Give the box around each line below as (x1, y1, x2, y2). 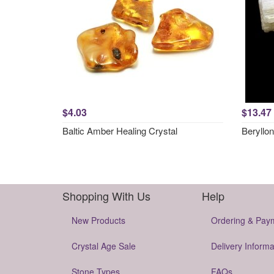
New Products (72, 214, 125, 226)
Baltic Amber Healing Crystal (62, 124, 177, 137)
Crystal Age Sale (72, 240, 136, 252)
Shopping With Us (62, 188, 150, 204)
